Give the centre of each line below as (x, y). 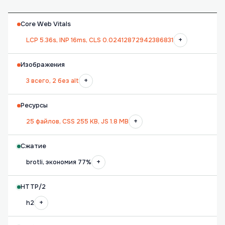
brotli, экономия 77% (59, 162)
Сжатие (33, 146)
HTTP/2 (33, 187)
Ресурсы (34, 105)
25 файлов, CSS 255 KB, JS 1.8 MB (77, 122)
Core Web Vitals (46, 24)
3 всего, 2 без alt (52, 81)
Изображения (43, 65)
